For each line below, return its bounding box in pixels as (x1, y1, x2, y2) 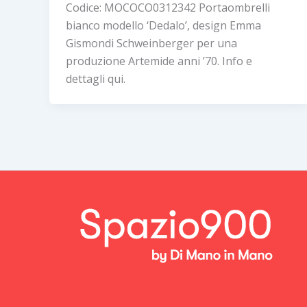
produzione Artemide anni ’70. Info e (66, 53, 252, 69)
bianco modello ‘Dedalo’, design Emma (66, 18, 261, 34)
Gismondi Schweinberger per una (66, 36, 237, 51)
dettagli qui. (66, 71, 125, 87)
